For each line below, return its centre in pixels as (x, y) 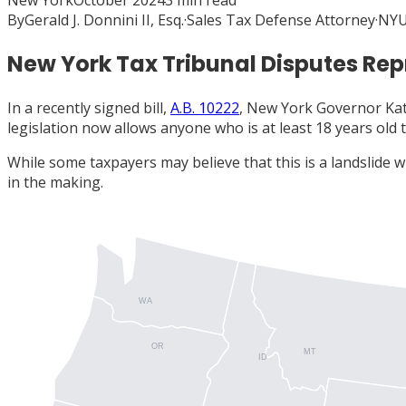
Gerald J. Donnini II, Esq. (104, 20)
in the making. (55, 182)
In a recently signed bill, (89, 107)
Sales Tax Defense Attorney (281, 20)
